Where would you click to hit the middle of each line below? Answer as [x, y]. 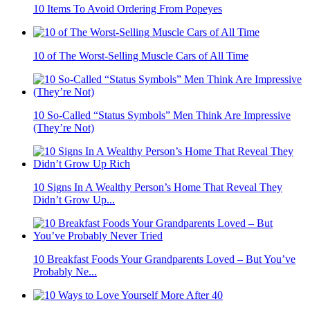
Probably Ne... [65, 272]
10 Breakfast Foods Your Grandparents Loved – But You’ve [164, 259]
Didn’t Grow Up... [74, 200]
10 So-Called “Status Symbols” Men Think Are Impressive [162, 116]
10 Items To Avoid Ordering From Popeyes [128, 9]
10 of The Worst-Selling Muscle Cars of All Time [141, 56]
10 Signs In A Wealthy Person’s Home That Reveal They [158, 188]
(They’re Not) [64, 128]
